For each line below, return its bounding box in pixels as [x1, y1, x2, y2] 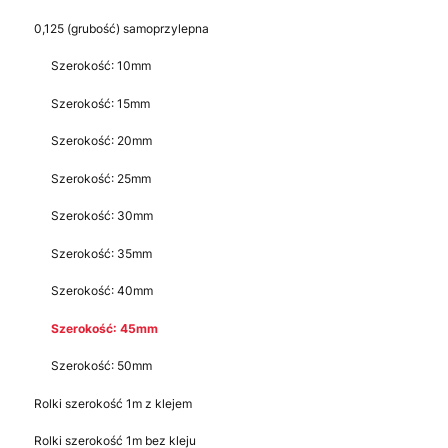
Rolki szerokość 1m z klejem [33, 395, 192, 411]
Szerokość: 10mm [51, 58, 151, 74]
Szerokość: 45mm [51, 320, 158, 336]
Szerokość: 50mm [51, 358, 152, 374]
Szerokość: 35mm [51, 245, 152, 261]
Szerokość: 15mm [51, 95, 150, 111]
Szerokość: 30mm [51, 208, 153, 224]
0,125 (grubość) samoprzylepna [33, 20, 209, 36]
